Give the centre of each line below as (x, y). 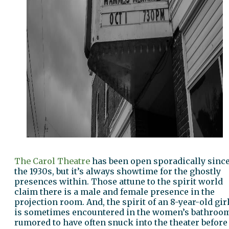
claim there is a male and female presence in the (114, 191)
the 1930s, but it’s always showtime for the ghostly (118, 171)
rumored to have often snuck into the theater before (121, 222)
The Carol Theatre (52, 161)
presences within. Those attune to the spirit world (119, 181)
